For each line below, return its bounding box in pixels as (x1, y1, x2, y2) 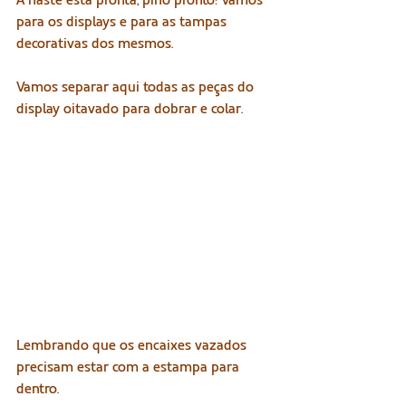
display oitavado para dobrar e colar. (16, 98, 243, 118)
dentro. (16, 379, 59, 399)
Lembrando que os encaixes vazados (16, 335, 250, 355)
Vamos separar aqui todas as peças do (16, 76, 257, 96)
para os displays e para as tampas (16, 11, 230, 31)
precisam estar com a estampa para (16, 357, 243, 377)
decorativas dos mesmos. (16, 33, 173, 53)
